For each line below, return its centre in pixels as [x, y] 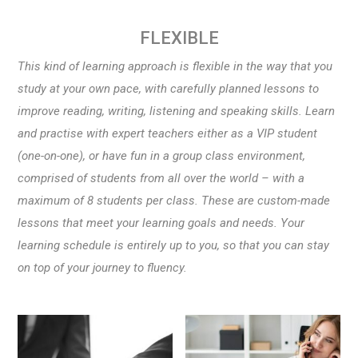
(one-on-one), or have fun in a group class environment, [162, 155]
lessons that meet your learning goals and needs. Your [161, 223]
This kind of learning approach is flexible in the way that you [175, 66]
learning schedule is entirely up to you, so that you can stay [174, 245]
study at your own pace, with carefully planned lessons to [169, 88]
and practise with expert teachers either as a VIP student [168, 133]
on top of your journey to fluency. [103, 267]
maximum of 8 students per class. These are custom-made [174, 200]
